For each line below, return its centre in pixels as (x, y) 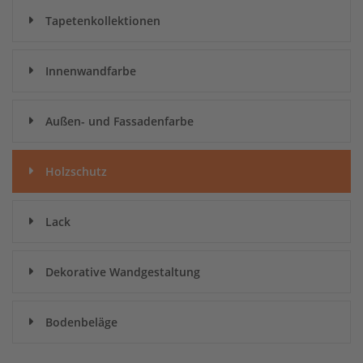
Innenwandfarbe (91, 71)
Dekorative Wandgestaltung (123, 272)
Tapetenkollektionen (103, 21)
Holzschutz (76, 171)
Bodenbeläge (81, 322)
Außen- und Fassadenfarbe (120, 121)
